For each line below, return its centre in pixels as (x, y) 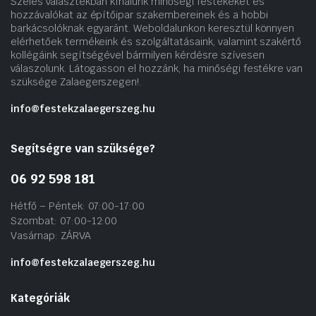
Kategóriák (40, 298)
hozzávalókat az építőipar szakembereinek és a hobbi (139, 15)
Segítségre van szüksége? (83, 149)
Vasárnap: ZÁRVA (51, 236)
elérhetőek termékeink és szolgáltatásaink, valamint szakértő (156, 42)
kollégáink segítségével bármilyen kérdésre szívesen (138, 55)
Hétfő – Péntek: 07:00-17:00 (78, 206)
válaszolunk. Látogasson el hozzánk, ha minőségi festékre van (157, 69)
